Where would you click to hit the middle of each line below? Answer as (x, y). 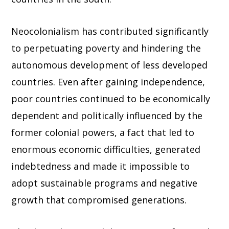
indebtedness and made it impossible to (101, 166)
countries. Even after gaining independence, (108, 82)
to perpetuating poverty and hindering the (106, 48)
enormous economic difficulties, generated (106, 150)
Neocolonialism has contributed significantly (110, 31)
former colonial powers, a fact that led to (103, 133)
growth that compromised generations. (99, 200)
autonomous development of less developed (110, 65)
